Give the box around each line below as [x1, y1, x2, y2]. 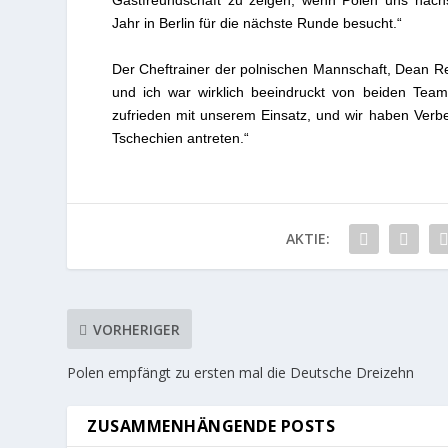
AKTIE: [285, 229, 330, 249]
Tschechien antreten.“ [111, 129, 249, 146]
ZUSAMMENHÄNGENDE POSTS [87, 415, 336, 438]
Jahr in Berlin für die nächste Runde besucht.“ [111, 15, 402, 32]
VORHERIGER [93, 319, 181, 339]
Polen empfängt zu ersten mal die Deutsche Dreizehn [67, 363, 415, 383]
